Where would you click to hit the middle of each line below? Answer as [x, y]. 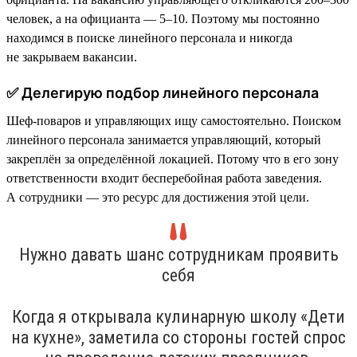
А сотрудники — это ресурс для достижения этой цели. [158, 197]
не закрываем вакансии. [72, 57]
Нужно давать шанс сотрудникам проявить [178, 254]
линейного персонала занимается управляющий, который [164, 139]
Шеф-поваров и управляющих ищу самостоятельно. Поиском [174, 120]
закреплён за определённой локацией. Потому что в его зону [173, 159]
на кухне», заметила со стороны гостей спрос [178, 337]
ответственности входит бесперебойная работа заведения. [164, 178]
